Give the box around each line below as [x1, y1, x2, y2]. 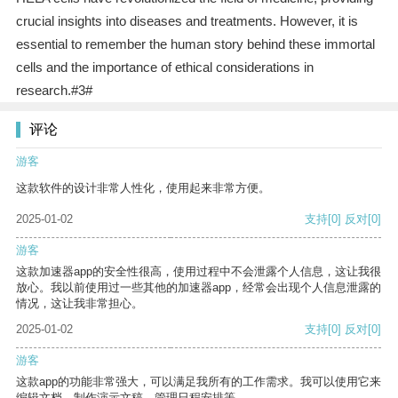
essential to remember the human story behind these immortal [15, 36, 375, 52]
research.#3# [15, 83, 92, 99]
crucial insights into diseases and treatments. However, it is [15, 13, 358, 29]
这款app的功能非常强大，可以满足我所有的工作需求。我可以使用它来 [16, 375, 381, 389]
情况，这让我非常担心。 [16, 297, 143, 311]
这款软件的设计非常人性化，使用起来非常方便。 [16, 181, 270, 195]
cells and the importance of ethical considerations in [15, 60, 314, 76]
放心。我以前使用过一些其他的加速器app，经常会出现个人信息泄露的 [16, 281, 381, 295]
